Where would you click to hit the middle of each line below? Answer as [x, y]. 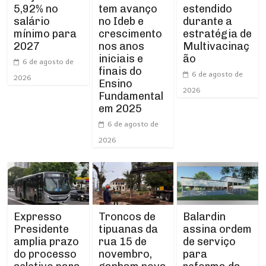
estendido [207, 9]
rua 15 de [122, 241]
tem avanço [128, 9]
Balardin [204, 216]
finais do [120, 71]
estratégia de [217, 34]
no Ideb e [121, 21]
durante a [207, 21]
